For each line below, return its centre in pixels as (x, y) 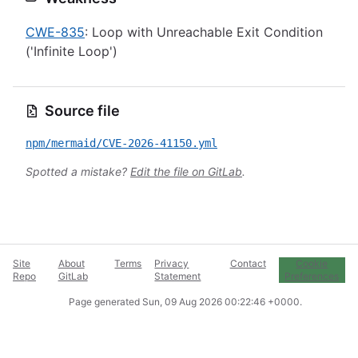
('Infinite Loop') (72, 51)
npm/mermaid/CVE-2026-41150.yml (121, 143)
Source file (82, 111)
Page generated (105, 302)
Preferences (312, 276)
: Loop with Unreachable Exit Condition (204, 32)
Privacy (172, 263)
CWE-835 (55, 32)
